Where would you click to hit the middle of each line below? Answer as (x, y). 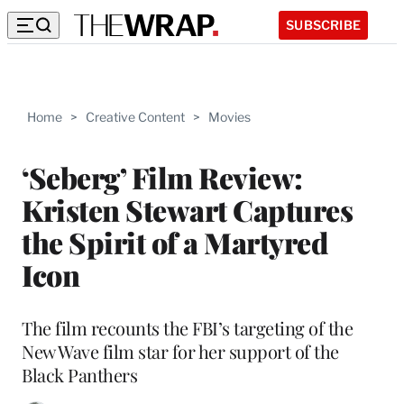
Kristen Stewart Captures (187, 209)
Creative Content (135, 117)
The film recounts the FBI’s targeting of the (187, 327)
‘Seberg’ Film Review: (162, 177)
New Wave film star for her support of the (180, 351)
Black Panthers (79, 374)
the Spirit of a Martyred (174, 242)
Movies (230, 117)
